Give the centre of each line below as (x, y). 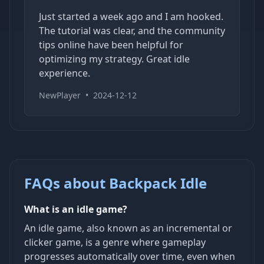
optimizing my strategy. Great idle (114, 59)
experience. (65, 73)
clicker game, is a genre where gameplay (115, 242)
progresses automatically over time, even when (130, 256)
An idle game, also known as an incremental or (128, 228)
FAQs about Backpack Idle (115, 183)
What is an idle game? (76, 209)
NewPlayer (60, 95)
